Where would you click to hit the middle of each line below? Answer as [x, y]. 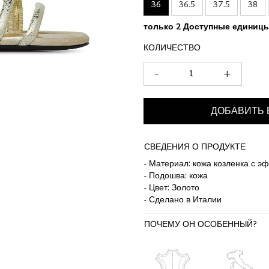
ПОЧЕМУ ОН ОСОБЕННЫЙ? [201, 225]
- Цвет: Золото [172, 188]
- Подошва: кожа [176, 176]
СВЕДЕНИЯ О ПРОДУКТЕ [195, 147]
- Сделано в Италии [183, 200]
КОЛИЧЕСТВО [172, 48]
